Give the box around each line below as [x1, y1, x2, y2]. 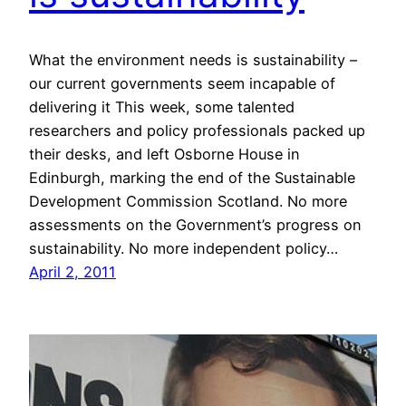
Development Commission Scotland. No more [29, 191, 347, 210]
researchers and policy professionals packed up [29, 121, 365, 140]
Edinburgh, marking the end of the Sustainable [29, 168, 355, 187]
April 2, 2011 [29, 262, 116, 281]
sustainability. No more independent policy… [29, 238, 338, 257]
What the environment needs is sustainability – [29, 50, 357, 69]
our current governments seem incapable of [29, 73, 335, 92]
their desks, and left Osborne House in [29, 144, 300, 163]
